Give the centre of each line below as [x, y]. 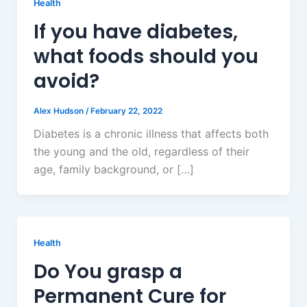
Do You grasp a [108, 272]
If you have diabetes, [135, 32]
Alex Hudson [59, 111]
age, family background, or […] [113, 170]
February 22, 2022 [126, 111]
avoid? [66, 81]
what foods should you [146, 56]
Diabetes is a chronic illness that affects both [151, 134]
